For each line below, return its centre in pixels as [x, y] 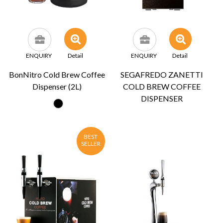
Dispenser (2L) [57, 86]
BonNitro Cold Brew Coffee [57, 74]
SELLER [91, 143]
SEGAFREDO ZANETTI [162, 74]
